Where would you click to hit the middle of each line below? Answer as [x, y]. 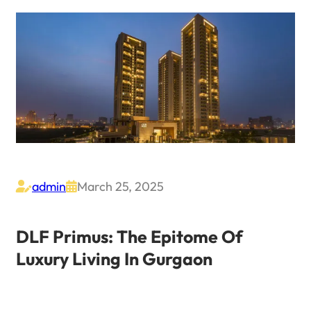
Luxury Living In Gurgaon [114, 259]
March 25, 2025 [120, 186]
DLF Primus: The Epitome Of [129, 237]
